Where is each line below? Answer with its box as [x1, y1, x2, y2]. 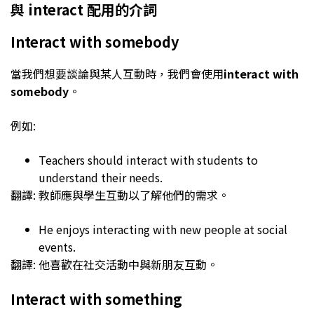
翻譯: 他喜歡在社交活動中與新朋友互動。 [11, 255, 218, 273]
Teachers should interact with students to [39, 151, 258, 168]
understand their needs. [39, 168, 165, 186]
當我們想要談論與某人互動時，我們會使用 [11, 64, 224, 82]
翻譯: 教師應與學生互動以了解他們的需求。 [11, 186, 229, 203]
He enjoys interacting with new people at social [39, 220, 287, 238]
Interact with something [11, 288, 182, 309]
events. [39, 238, 78, 255]
